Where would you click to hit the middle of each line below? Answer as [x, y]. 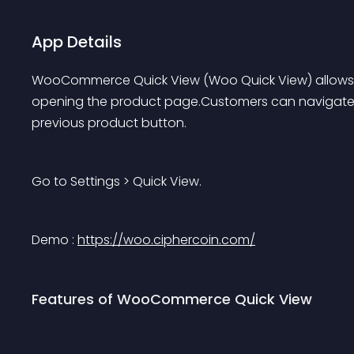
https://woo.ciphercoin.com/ [166, 240]
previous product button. [109, 123]
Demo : [53, 240]
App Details [77, 42]
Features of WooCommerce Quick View [172, 299]
